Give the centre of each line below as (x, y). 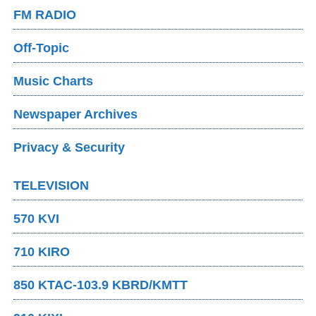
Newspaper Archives (76, 115)
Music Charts (54, 81)
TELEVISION (51, 186)
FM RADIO (45, 15)
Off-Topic (42, 48)
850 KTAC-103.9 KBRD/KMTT (101, 285)
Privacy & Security (69, 148)
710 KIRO (42, 252)
